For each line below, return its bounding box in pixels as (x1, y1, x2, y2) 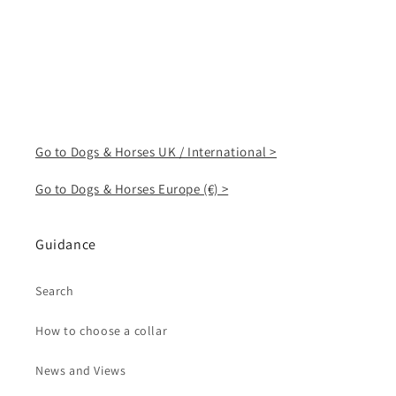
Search (35, 283, 74, 299)
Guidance (35, 235, 96, 254)
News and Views (35, 362, 126, 378)
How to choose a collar (35, 323, 168, 339)
